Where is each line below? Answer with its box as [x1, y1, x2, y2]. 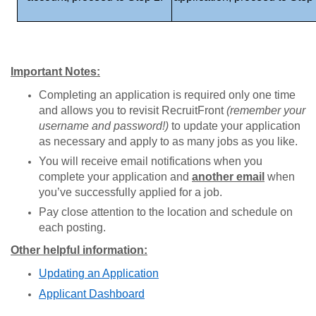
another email [192, 171, 265, 183]
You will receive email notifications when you [39, 155, 262, 167]
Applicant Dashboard [39, 288, 145, 300]
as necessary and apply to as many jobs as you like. [39, 135, 298, 147]
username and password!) [39, 120, 169, 132]
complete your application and [39, 171, 192, 183]
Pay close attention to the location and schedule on [39, 206, 293, 218]
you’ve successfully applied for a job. [39, 186, 222, 198]
